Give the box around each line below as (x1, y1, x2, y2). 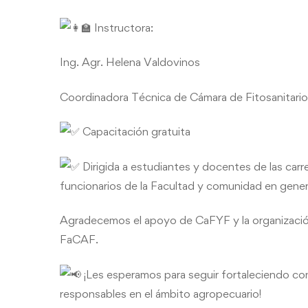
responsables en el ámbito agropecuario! (60, 286, 261, 300)
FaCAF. (60, 232, 98, 246)
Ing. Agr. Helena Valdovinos (60, 55, 200, 69)
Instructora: (91, 20, 153, 34)
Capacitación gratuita (80, 124, 190, 138)
